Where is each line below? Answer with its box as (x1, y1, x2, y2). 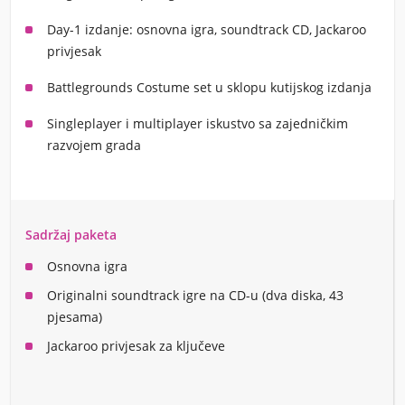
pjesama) (47, 308, 102, 325)
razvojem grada (47, 137, 141, 154)
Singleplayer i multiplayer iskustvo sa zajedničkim (47, 115, 348, 132)
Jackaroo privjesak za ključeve (47, 337, 225, 354)
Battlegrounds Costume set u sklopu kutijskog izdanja (47, 79, 372, 96)
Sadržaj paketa (25, 226, 117, 243)
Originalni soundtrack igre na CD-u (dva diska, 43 (47, 287, 344, 304)
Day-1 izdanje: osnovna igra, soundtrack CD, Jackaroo (47, 21, 366, 38)
